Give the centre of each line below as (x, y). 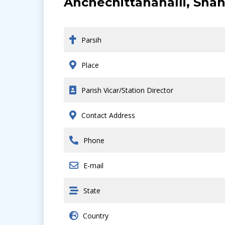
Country (96, 216)
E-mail (93, 165)
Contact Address (108, 115)
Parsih (91, 40)
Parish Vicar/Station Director (127, 90)
